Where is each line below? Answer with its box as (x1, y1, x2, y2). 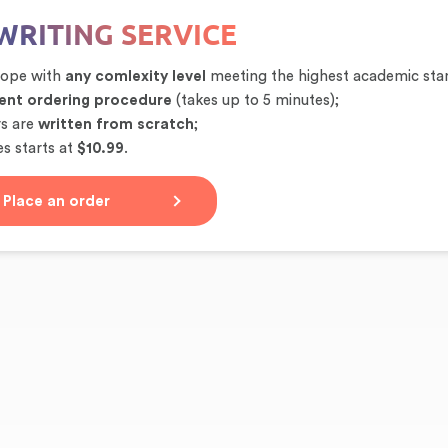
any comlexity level (65, 69, 206, 84)
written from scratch (38, 117, 194, 132)
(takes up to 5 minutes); (172, 93, 339, 108)
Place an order (3, 194, 110, 209)
